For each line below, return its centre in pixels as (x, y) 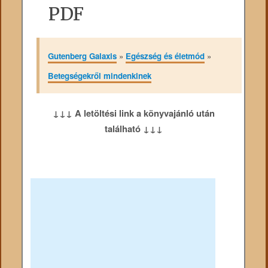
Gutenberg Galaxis (82, 56)
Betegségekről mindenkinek (99, 75)
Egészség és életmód (165, 56)
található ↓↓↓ (133, 129)
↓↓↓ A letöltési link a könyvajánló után (133, 113)
